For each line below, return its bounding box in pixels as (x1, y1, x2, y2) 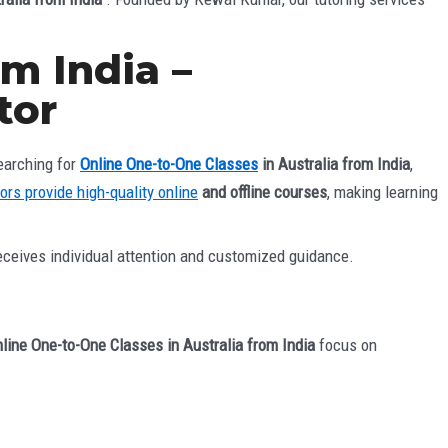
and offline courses (198, 181, 327, 202)
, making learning (327, 181, 438, 202)
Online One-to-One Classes (80, 153, 258, 174)
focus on (315, 334, 377, 355)
